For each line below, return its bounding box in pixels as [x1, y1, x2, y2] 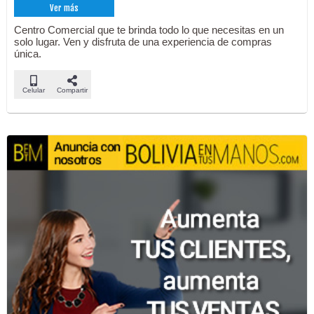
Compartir [56, 86, 88, 94]
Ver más [50, 2, 79, 13]
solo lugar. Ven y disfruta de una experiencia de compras [14, 35, 273, 48]
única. [14, 47, 42, 60]
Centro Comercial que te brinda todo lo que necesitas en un [14, 23, 285, 36]
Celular [22, 86, 45, 94]
